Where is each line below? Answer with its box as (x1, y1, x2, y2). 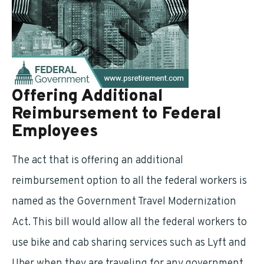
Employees (12, 121, 98, 143)
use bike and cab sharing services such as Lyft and (12, 236, 246, 250)
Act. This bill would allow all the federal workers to (12, 216, 247, 229)
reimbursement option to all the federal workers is (12, 174, 247, 188)
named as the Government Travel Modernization (12, 195, 236, 209)
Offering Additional (12, 86, 163, 107)
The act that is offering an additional (12, 154, 183, 167)
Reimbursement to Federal (12, 104, 221, 125)
